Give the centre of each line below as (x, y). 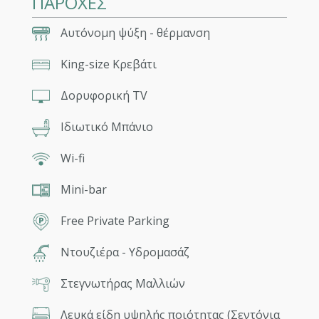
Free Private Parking (115, 221)
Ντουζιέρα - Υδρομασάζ (125, 252)
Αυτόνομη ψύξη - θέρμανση (135, 33)
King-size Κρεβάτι (108, 64)
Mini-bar (83, 190)
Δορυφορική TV (104, 96)
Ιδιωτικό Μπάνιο (106, 127)
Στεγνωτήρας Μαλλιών (122, 284)
